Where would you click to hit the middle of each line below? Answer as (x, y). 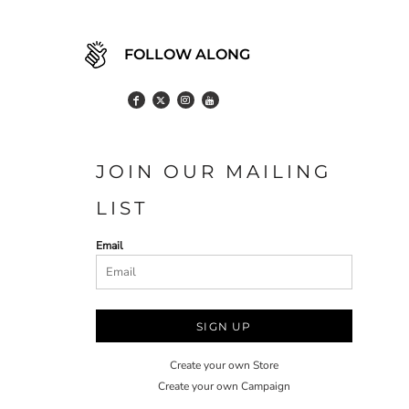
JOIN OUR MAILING (214, 172)
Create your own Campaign (224, 386)
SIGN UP (224, 327)
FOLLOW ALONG (187, 54)
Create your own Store (224, 365)
